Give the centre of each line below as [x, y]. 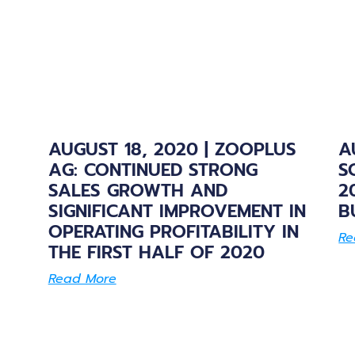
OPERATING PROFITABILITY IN [173, 231]
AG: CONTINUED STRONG [153, 170]
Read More [82, 279]
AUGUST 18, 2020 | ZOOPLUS [172, 149]
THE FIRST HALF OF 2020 [156, 252]
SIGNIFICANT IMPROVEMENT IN [177, 211]
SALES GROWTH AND [137, 190]
